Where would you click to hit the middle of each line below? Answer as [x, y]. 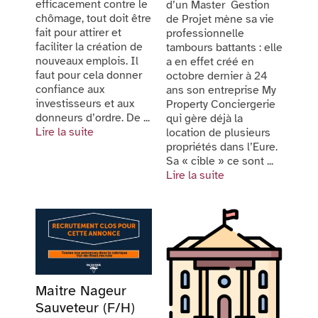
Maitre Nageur [81, 290]
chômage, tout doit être [93, 18]
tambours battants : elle [224, 48]
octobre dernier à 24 [217, 76]
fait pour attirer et [78, 32]
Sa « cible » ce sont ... [220, 161]
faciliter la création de [89, 46]
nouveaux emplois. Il [87, 61]
